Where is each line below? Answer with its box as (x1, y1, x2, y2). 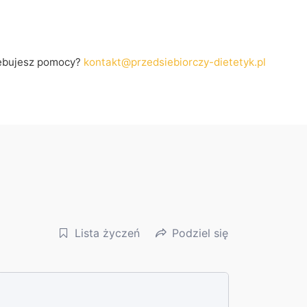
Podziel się (172, 226, 228, 241)
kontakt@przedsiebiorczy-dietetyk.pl (84, 56, 266, 69)
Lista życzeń (75, 226, 140, 241)
